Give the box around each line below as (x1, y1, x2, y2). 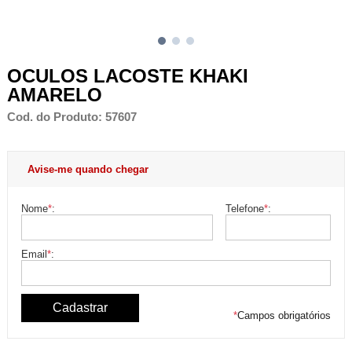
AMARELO (6, 83, 102, 105)
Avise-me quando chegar (27, 163, 148, 175)
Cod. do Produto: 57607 (6, 110, 137, 123)
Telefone (225, 202, 264, 214)
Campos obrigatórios (236, 309, 331, 321)
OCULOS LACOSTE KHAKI (6, 64, 248, 86)
